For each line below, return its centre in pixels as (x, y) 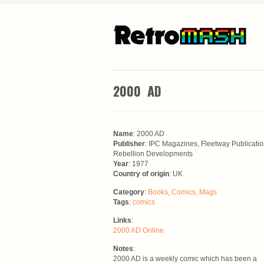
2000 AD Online (138, 230)
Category (129, 192)
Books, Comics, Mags (182, 192)
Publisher (129, 144)
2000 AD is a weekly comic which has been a (185, 259)
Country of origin (141, 174)
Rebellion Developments (153, 154)
